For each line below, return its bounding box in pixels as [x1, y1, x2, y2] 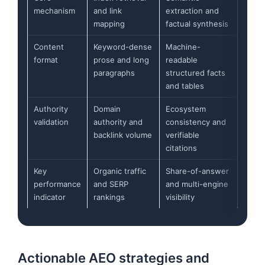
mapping [93, 18, 125, 28]
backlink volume [93, 130, 152, 140]
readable [166, 54, 198, 64]
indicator [34, 192, 66, 202]
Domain [93, 104, 121, 114]
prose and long [93, 54, 149, 64]
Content [34, 41, 64, 51]
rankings [93, 192, 125, 202]
